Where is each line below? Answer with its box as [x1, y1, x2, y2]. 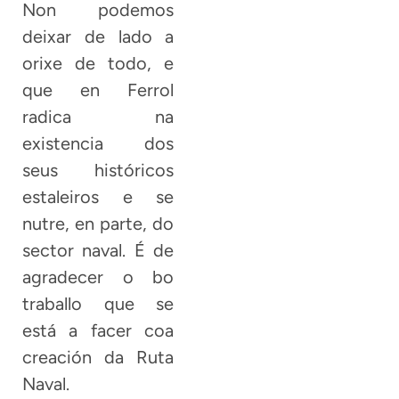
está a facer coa [22, 319, 175, 341]
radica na [22, 105, 175, 127]
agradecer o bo [22, 265, 175, 288]
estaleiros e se [22, 185, 175, 208]
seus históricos [22, 159, 175, 181]
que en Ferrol [22, 78, 175, 101]
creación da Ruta [22, 346, 175, 368]
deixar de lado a [22, 25, 175, 47]
